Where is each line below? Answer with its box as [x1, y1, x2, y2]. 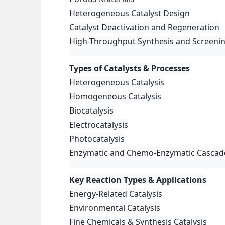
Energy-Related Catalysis [69, 188, 162, 199]
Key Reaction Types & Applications [69, 174, 206, 185]
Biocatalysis [69, 105, 114, 116]
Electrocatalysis [69, 119, 128, 130]
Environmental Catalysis [69, 202, 160, 213]
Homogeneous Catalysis [69, 91, 161, 102]
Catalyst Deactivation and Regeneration [69, 22, 219, 33]
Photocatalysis [69, 133, 125, 144]
